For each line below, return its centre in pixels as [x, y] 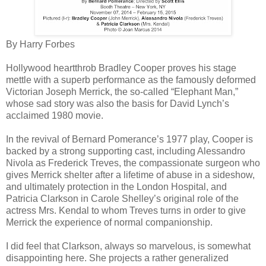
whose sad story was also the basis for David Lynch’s [118, 103]
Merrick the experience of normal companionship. [109, 222]
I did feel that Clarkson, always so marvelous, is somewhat [128, 246]
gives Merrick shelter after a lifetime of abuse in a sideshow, [130, 175]
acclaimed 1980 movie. [55, 115]
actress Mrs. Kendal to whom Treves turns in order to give [126, 210]
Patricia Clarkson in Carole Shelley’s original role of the [122, 198]
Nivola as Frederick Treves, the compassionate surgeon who [133, 163]
